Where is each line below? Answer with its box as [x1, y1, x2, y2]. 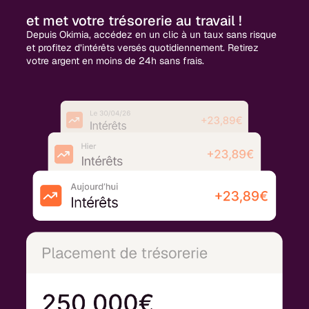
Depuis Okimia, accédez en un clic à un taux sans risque [26, 28, 277, 41]
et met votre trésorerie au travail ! [26, 12, 243, 30]
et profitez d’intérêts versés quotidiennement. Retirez [26, 41, 259, 54]
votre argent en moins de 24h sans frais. [26, 54, 205, 68]
